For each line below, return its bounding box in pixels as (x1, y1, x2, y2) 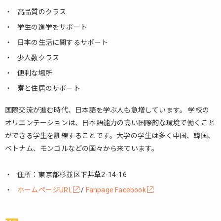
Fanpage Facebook (85, 186, 146, 194)
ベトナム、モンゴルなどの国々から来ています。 (5, 145, 159, 152)
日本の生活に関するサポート (17, 38, 109, 46)
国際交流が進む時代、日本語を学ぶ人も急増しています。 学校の (5, 106, 209, 114)
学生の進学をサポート (17, 23, 87, 31)
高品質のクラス (17, 8, 67, 16)
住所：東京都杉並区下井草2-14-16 (17, 171, 127, 179)
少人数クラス (17, 54, 60, 62)
